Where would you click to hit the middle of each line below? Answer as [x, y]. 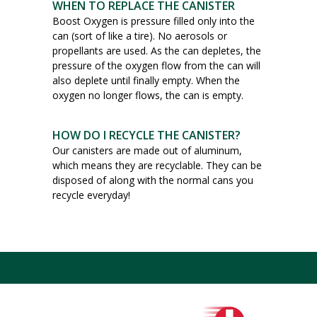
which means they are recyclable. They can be [157, 165]
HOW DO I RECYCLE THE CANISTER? [146, 135]
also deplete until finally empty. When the [146, 80]
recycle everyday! [91, 195]
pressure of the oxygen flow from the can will [156, 65]
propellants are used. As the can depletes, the [157, 50]
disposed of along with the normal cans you [153, 180]
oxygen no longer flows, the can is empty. [148, 95]
